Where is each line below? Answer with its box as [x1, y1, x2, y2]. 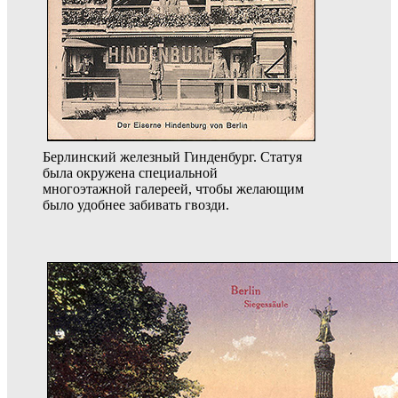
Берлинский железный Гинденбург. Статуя [43, 149, 302, 165]
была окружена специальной [43, 165, 218, 181]
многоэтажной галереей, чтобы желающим [43, 181, 304, 197]
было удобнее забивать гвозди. [43, 197, 229, 213]
